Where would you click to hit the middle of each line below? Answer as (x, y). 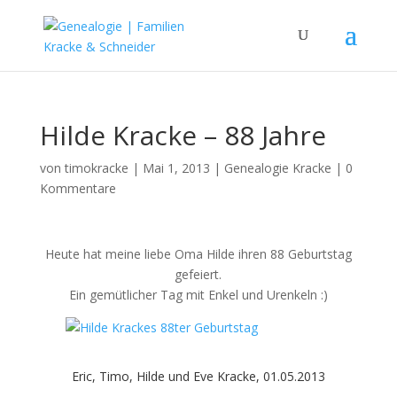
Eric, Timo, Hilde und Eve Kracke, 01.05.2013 (198, 376)
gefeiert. (198, 274)
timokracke (96, 168)
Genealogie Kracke (277, 168)
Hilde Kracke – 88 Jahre (183, 135)
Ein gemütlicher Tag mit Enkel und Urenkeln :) (198, 295)
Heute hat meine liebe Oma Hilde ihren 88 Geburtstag (198, 254)
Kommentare (78, 188)
